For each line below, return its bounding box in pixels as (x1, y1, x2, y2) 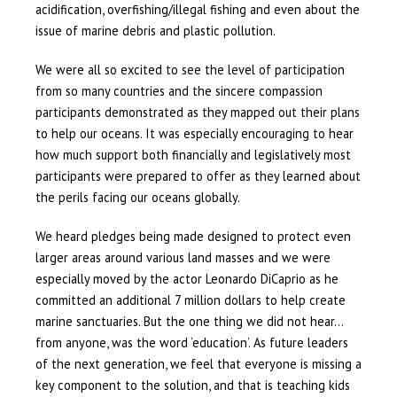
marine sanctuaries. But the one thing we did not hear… (35, 313, 343, 331)
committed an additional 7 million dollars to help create (35, 292, 346, 309)
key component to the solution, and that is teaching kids (35, 377, 350, 394)
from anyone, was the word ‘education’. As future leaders (35, 334, 348, 352)
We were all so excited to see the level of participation (35, 61, 345, 79)
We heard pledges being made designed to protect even (35, 228, 351, 245)
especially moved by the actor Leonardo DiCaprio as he (35, 270, 339, 288)
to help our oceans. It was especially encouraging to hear (35, 125, 354, 143)
